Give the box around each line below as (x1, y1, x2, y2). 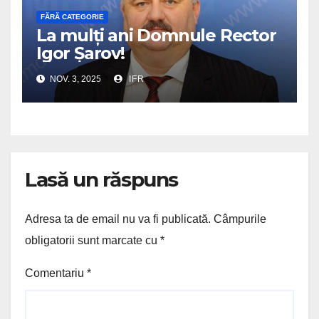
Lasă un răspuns (25, 167, 178, 192)
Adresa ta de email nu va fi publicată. (25, 212, 211, 225)
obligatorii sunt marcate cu (25, 234, 160, 246)
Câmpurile (214, 212, 266, 225)
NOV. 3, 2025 (48, 74, 101, 85)
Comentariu (25, 266, 87, 279)
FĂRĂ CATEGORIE (41, 13, 104, 21)
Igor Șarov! (36, 43, 125, 64)
